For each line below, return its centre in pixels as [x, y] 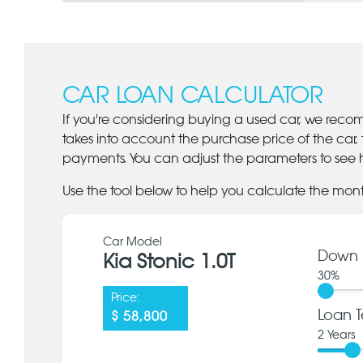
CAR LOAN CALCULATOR [193, 96]
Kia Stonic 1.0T [169, 263]
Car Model [133, 242]
